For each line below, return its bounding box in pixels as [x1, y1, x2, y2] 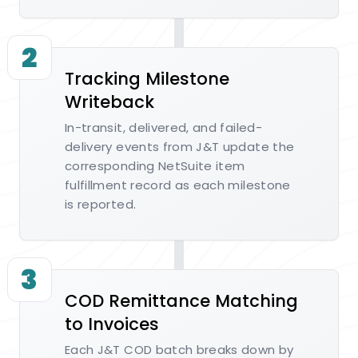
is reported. [65, 196, 137, 213]
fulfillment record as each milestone [65, 177, 291, 193]
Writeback [65, 90, 154, 113]
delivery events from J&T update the [65, 138, 295, 155]
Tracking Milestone [65, 67, 229, 90]
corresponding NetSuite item [65, 157, 245, 174]
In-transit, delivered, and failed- [65, 119, 262, 136]
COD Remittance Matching [65, 289, 298, 312]
